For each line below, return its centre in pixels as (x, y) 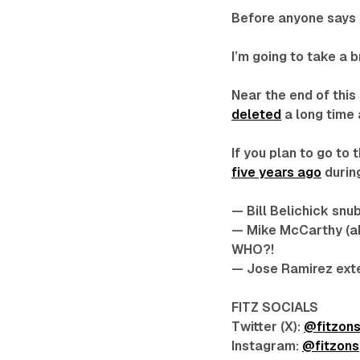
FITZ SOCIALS (275, 308)
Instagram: (267, 346)
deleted (257, 115)
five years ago (277, 173)
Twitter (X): (268, 327)
